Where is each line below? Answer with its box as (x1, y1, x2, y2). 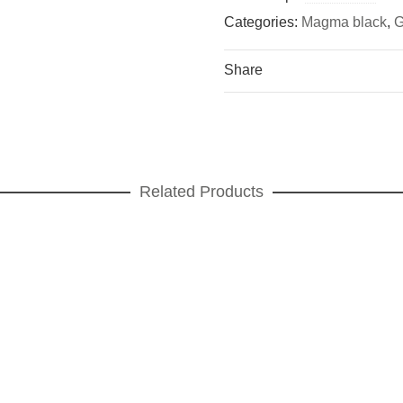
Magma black (301, 13, 388, 30)
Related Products (139, 182, 264, 201)
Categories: (224, 13, 302, 30)
